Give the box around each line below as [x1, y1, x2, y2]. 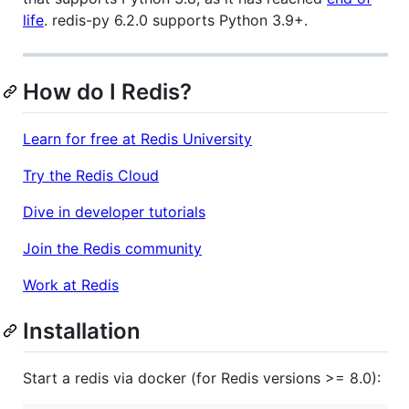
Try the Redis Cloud [23, 165, 159, 184]
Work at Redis [23, 275, 119, 294]
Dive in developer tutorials [23, 202, 205, 221]
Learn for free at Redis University [23, 129, 252, 148]
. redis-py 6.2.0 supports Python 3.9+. [44, 10, 308, 29]
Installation [23, 317, 141, 344]
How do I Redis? [23, 78, 192, 105]
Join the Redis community [23, 238, 202, 257]
